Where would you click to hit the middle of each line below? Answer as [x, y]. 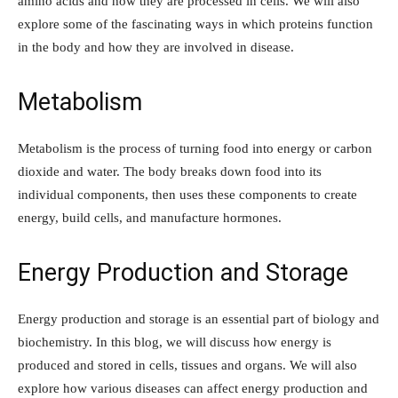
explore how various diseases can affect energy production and [193, 389]
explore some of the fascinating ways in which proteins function [195, 24]
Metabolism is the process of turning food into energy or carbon [195, 149]
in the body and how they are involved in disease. [156, 48]
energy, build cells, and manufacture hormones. [150, 218]
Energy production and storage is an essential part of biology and [199, 319]
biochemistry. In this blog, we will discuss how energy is [175, 342]
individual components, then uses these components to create [187, 195]
